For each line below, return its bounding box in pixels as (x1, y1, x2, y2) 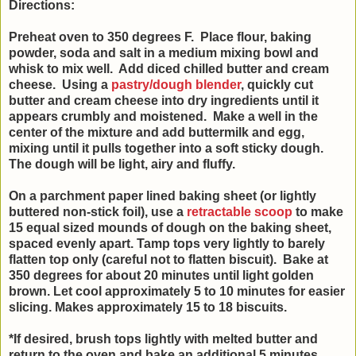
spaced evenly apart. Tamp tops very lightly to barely (9, 237, 325, 251)
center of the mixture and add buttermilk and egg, (9, 126, 304, 140)
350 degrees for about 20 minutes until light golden (9, 269, 314, 283)
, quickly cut (241, 78, 313, 92)
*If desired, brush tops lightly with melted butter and (9, 332, 318, 346)
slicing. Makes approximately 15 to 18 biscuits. (9, 300, 287, 315)
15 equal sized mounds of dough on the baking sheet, (9, 221, 331, 235)
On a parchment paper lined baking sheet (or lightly (9, 189, 316, 203)
